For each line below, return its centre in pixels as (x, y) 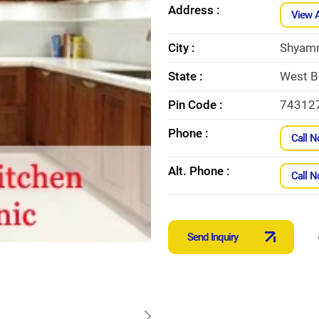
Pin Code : (195, 104)
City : (182, 47)
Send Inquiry (213, 237)
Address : (194, 10)
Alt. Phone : (199, 171)
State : (185, 76)
